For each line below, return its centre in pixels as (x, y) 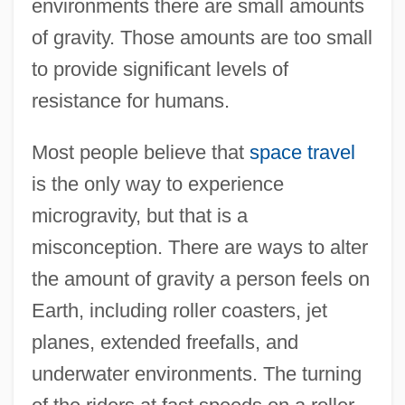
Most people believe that (140, 152)
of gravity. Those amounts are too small (202, 37)
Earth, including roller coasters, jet (179, 310)
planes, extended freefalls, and (165, 342)
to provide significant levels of (160, 69)
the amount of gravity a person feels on (200, 278)
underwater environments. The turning (196, 373)
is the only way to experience (157, 184)
